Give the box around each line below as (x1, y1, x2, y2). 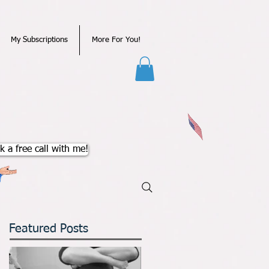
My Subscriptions (10, 36, 68, 44)
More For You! (91, 36, 141, 44)
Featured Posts (9, 223, 88, 235)
